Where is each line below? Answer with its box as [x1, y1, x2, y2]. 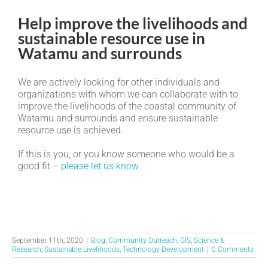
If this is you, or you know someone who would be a [18, 148, 234, 160]
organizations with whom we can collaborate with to [18, 88, 238, 100]
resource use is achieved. [18, 124, 123, 136]
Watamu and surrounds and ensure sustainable [18, 112, 218, 124]
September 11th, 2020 [12, 236, 83, 245]
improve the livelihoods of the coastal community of [18, 100, 236, 112]
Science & [194, 236, 224, 245]
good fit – [18, 160, 61, 172]
